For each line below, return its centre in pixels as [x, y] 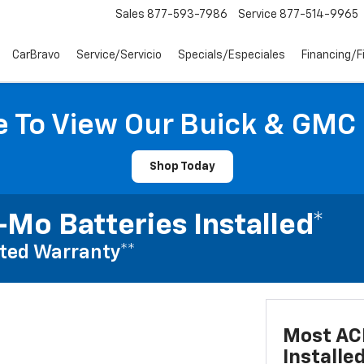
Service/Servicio [119, 56]
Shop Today [182, 167]
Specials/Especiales [232, 56]
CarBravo [36, 56]
